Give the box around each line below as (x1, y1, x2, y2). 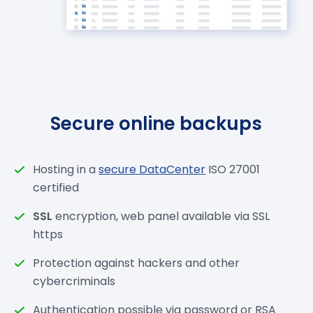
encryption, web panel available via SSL (52, 208, 270, 224)
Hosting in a (33, 161, 99, 177)
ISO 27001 (205, 161, 261, 177)
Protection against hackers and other (33, 254, 240, 271)
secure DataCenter (99, 161, 206, 177)
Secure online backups (50, 110, 263, 136)
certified (33, 179, 80, 196)
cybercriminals (33, 272, 116, 289)
